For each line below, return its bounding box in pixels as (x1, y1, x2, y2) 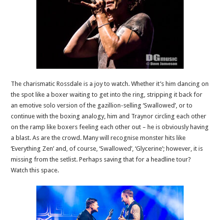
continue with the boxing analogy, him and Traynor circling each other (11, 112, 207, 120)
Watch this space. (11, 166, 59, 174)
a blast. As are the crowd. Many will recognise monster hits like (11, 134, 186, 141)
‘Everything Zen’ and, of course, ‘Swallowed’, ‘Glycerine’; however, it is (11, 144, 203, 152)
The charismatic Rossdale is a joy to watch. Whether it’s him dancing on (11, 80, 209, 87)
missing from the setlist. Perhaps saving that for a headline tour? (11, 155, 192, 163)
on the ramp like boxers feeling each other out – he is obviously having (11, 123, 209, 131)
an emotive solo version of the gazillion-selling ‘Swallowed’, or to (11, 101, 193, 109)
